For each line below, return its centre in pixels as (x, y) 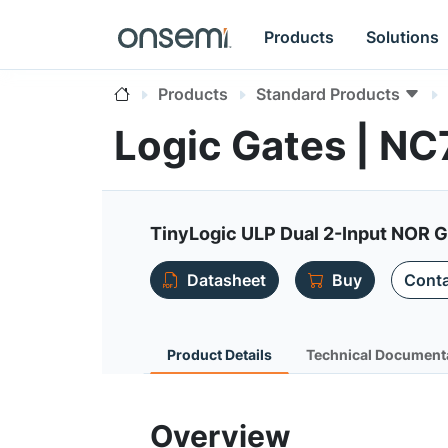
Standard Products (328, 94)
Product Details (219, 354)
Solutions (403, 36)
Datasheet (226, 280)
